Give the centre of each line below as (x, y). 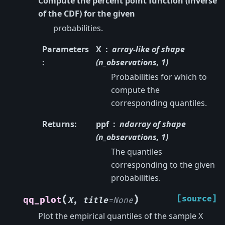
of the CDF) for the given (87, 14)
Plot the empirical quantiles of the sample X (121, 216)
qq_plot (42, 200)
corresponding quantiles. (159, 103)
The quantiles (136, 152)
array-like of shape (148, 49)
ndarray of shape (152, 124)
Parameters (66, 49)
